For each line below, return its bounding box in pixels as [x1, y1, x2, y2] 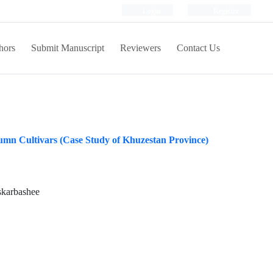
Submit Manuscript [31, 42, 104, 54]
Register [211, 6, 239, 15]
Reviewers [120, 42, 161, 54]
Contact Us [177, 42, 220, 54]
